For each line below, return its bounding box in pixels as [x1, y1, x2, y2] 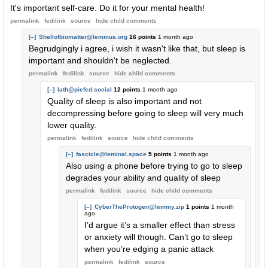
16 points [129, 33, 156, 40]
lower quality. [47, 120, 96, 130]
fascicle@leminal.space [76, 151, 147, 157]
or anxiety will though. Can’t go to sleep [84, 232, 233, 242]
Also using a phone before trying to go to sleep [66, 161, 242, 170]
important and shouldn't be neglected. [29, 56, 172, 65]
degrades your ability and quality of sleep [66, 173, 221, 182]
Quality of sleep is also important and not [47, 96, 202, 106]
